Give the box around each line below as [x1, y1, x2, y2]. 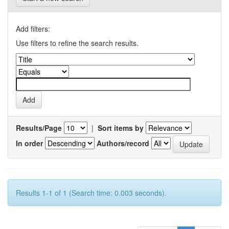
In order [16, 138, 43, 148]
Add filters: [16, 24, 50, 34]
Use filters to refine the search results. [16, 38, 139, 48]
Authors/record [97, 138, 149, 148]
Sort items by [98, 123, 144, 133]
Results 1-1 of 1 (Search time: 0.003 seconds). [16, 188, 167, 198]
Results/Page [16, 123, 62, 133]
